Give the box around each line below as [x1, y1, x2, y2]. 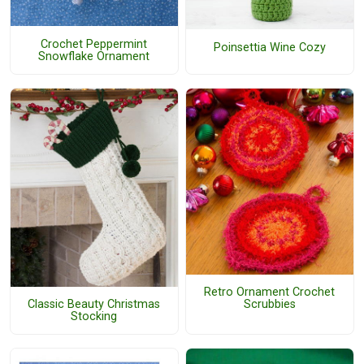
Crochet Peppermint [41, 37, 148, 51]
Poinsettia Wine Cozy [213, 40, 326, 54]
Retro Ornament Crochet [204, 285, 336, 300]
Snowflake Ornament [38, 49, 150, 63]
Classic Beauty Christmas [28, 297, 161, 312]
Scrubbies [243, 297, 296, 312]
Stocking [71, 310, 118, 324]
